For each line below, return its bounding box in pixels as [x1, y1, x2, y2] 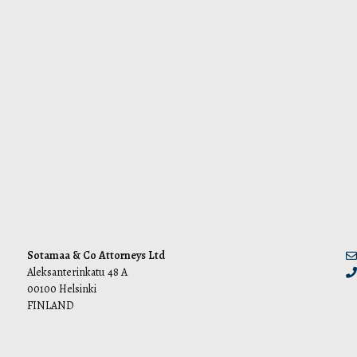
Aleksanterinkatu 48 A [26, 265, 127, 280]
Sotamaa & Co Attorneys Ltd [26, 248, 165, 263]
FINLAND [26, 298, 74, 313]
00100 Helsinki [26, 281, 96, 296]
